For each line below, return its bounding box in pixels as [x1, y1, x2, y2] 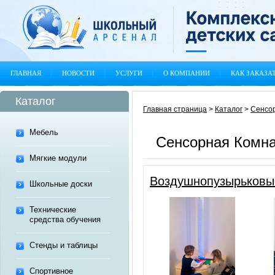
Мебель [29, 128, 58, 137]
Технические [29, 205, 76, 214]
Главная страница [143, 105, 207, 114]
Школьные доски [29, 179, 92, 188]
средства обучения [29, 215, 101, 224]
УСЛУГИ [115, 69, 142, 77]
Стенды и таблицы [29, 241, 98, 250]
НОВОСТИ [62, 69, 95, 77]
